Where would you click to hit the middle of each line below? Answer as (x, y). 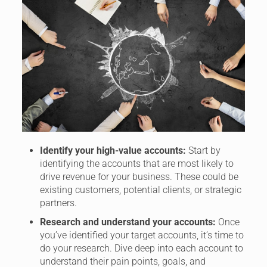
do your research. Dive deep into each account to (141, 248)
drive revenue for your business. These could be (139, 176)
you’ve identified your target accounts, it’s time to (142, 235)
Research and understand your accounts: (128, 222)
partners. (58, 203)
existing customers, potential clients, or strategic (140, 190)
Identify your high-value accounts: (114, 150)
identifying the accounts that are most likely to (136, 163)
